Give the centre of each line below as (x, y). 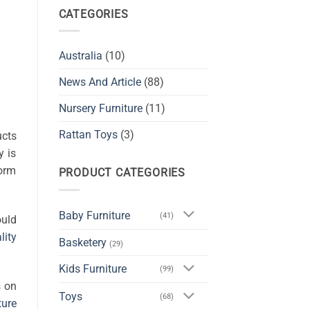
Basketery (82, 242)
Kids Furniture (92, 269)
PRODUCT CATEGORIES (122, 173)
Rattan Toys (88, 135)
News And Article (100, 82)
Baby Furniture (94, 215)
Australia (80, 56)
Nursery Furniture (100, 109)
